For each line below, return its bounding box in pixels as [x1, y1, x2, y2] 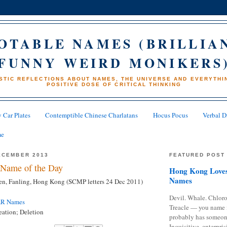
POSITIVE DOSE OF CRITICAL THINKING [47, 81, 181, 87]
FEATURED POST [169, 152, 225, 158]
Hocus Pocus [153, 110, 188, 120]
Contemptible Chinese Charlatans [45, 110, 138, 120]
